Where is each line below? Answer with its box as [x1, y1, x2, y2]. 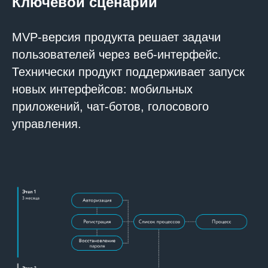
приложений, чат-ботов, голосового [12, 99, 209, 113]
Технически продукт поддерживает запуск [12, 65, 245, 78]
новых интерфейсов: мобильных [12, 82, 193, 96]
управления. [12, 117, 81, 130]
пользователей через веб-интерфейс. [12, 47, 221, 61]
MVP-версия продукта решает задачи [12, 30, 221, 44]
